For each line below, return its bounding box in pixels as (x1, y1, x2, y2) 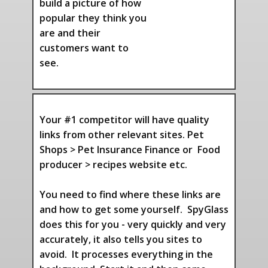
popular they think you (39, 11, 147, 25)
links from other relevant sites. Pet (39, 128, 204, 141)
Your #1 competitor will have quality (39, 113, 209, 126)
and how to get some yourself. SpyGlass (39, 203, 229, 216)
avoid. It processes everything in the (39, 248, 213, 261)
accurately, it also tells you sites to (39, 233, 202, 246)
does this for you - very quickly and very (39, 218, 226, 231)
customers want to (39, 41, 129, 54)
